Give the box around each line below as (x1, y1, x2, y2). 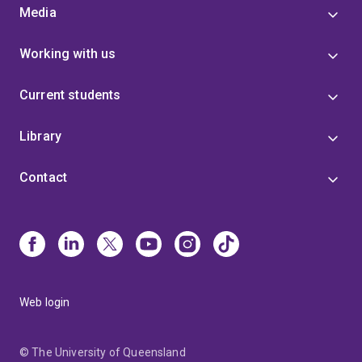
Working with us (19, 46, 116, 62)
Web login (19, 296, 70, 309)
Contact (19, 170, 68, 186)
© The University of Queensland (19, 346, 186, 360)
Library (19, 128, 62, 145)
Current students (19, 87, 121, 103)
